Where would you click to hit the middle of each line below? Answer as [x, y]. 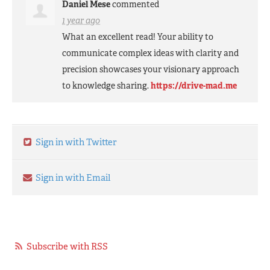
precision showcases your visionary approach [151, 69]
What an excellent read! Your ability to [138, 36]
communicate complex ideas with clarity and [151, 53]
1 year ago [81, 20]
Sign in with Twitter [75, 142]
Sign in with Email [72, 177]
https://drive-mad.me [194, 85]
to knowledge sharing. [107, 85]
